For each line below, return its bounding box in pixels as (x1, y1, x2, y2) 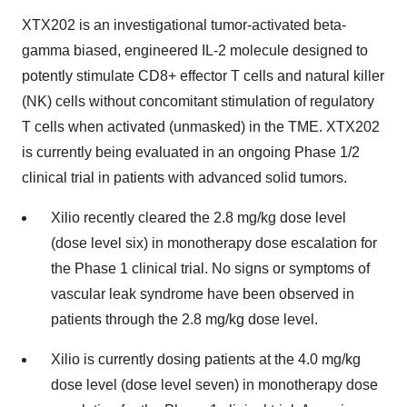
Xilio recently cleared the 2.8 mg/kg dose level (51, 210, 346, 225)
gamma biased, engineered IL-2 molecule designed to (22, 43, 368, 58)
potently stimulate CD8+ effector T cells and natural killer (22, 68, 384, 84)
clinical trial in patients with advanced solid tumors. (22, 170, 347, 185)
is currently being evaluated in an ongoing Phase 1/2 (22, 144, 360, 160)
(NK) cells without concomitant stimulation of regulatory (22, 94, 374, 109)
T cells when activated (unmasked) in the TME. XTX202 (22, 119, 380, 134)
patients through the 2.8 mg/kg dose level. (51, 312, 318, 327)
